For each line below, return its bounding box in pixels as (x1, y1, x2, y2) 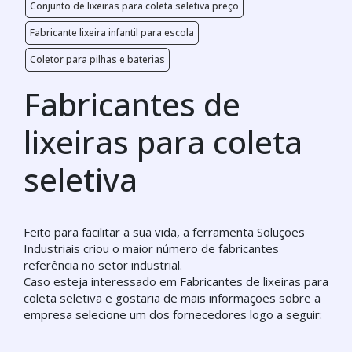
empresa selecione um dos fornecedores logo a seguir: (24, 306, 322, 322)
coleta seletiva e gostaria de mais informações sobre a (24, 290, 321, 306)
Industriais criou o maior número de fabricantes (24, 240, 279, 256)
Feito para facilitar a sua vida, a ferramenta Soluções (24, 224, 305, 240)
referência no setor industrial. (24, 257, 182, 273)
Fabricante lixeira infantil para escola (30, 26, 194, 39)
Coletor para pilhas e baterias (30, 53, 165, 66)
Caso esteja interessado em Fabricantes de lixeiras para (24, 273, 328, 289)
